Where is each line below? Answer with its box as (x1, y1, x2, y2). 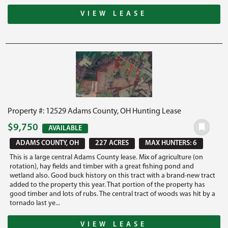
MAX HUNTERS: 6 (145, 139, 197, 147)
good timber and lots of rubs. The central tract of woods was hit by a (10, 190, 216, 198)
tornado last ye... (10, 199, 61, 207)
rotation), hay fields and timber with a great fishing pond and (10, 162, 194, 170)
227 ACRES (95, 139, 129, 147)
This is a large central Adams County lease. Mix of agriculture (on (10, 153, 204, 161)
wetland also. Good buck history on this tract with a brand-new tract (10, 172, 216, 180)
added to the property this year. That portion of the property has (10, 181, 206, 189)
